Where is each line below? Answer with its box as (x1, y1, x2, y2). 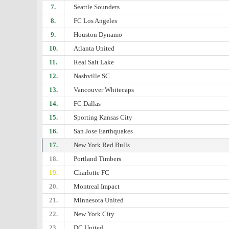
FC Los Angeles (74, 17, 118, 25)
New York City (74, 210, 115, 218)
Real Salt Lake (74, 58, 114, 66)
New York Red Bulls (74, 141, 130, 149)
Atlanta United (74, 44, 115, 52)
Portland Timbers (74, 155, 122, 163)
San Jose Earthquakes (74, 127, 133, 135)
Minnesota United (74, 196, 124, 204)
